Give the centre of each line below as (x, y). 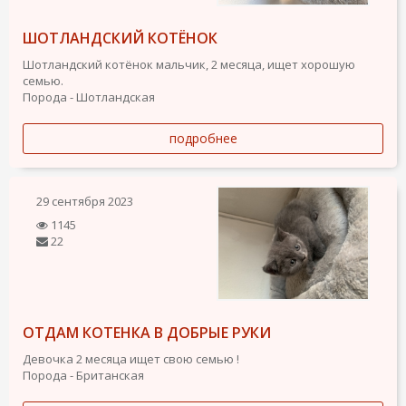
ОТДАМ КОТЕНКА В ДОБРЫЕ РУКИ (147, 333)
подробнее (203, 138)
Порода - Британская (83, 376)
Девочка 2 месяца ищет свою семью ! (131, 359)
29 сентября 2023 (85, 201)
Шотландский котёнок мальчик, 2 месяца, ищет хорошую (189, 64)
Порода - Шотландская (89, 97)
